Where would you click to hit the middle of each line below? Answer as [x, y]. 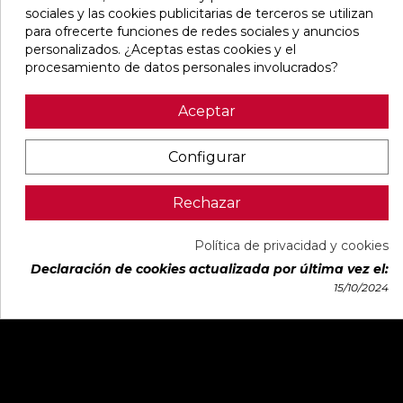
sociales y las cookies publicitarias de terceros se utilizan [199, 13]
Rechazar [207, 203]
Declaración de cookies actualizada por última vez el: [210, 269]
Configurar [207, 157]
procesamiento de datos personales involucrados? [182, 67]
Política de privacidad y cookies [291, 246]
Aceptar [207, 112]
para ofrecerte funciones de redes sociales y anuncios [192, 31]
